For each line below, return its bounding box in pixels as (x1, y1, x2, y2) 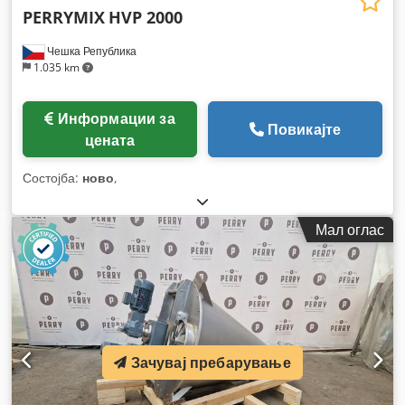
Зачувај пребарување (130, 353, 291, 372)
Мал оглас (316, 219, 384, 240)
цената (84, 129, 136, 150)
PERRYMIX (23, 5, 105, 28)
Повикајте (267, 118, 342, 139)
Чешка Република (44, 42, 137, 59)
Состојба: (23, 168, 82, 186)
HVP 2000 (108, 5, 183, 28)
